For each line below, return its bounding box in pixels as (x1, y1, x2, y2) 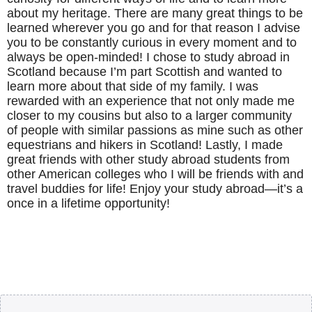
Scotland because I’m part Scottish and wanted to (7, 64, 282, 79)
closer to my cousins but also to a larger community (7, 108, 292, 123)
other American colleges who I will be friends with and (7, 166, 304, 181)
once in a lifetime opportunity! (7, 196, 170, 210)
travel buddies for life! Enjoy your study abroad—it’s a (7, 181, 303, 196)
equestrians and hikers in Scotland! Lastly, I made (7, 137, 283, 152)
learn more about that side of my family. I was (7, 79, 258, 93)
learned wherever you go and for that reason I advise (7, 20, 300, 35)
